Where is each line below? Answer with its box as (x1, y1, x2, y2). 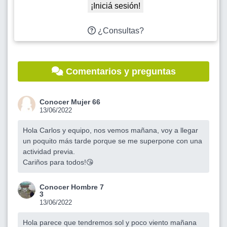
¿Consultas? (95, 26, 144, 35)
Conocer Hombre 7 (40, 183, 104, 192)
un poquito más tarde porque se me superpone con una (23, 137, 202, 145)
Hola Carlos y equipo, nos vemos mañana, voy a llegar (23, 126, 198, 135)
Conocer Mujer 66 (40, 98, 100, 106)
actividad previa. (23, 147, 75, 156)
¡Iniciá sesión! (91, 2, 140, 11)
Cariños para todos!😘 (23, 158, 94, 167)
